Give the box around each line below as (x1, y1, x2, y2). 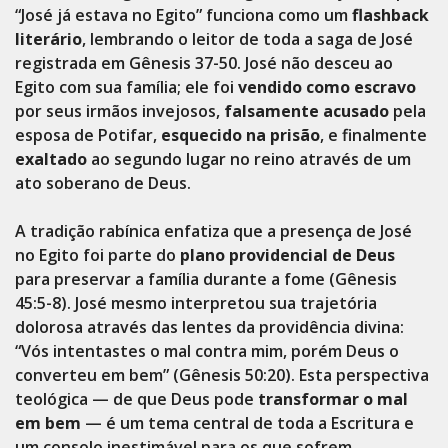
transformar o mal (258, 388, 408, 410)
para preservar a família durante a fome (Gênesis (15, 268, 397, 290)
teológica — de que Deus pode (15, 388, 258, 410)
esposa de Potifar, (15, 124, 161, 146)
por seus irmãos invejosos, (15, 100, 224, 122)
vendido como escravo (238, 76, 416, 98)
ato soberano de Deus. (15, 172, 191, 194)
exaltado (15, 148, 87, 170)
